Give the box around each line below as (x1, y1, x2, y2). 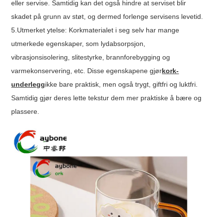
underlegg (11, 80, 46, 88)
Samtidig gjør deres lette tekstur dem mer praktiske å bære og (11, 93, 202, 102)
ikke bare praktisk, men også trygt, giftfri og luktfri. (45, 80, 198, 88)
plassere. (11, 107, 40, 115)
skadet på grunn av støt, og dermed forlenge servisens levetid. (11, 12, 203, 20)
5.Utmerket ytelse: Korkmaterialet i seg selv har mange (11, 26, 180, 34)
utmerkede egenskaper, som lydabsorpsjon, (11, 39, 146, 47)
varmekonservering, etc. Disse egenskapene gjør (11, 66, 162, 75)
